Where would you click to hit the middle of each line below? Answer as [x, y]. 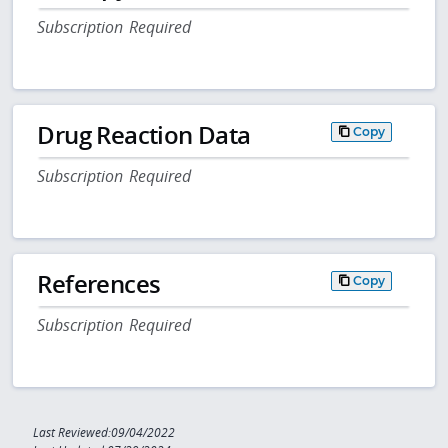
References [99, 284]
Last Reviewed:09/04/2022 [104, 432]
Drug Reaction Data [144, 135]
